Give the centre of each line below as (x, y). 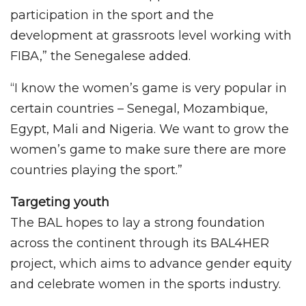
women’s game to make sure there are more (148, 149)
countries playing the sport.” (96, 170)
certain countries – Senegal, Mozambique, (139, 108)
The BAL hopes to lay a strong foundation (138, 222)
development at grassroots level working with (151, 35)
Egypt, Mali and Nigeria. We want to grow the (150, 129)
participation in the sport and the (112, 15)
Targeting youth (60, 202)
